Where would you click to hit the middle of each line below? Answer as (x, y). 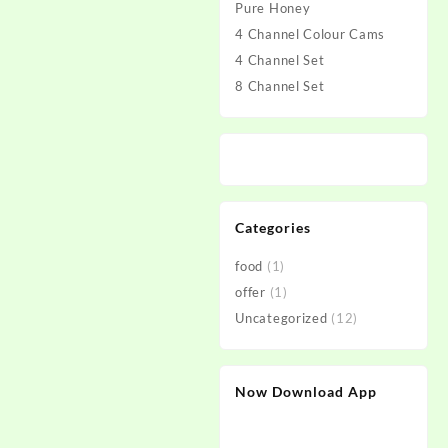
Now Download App (306, 391)
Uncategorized (281, 318)
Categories (273, 227)
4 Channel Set (280, 60)
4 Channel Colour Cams (310, 34)
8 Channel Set (280, 86)
